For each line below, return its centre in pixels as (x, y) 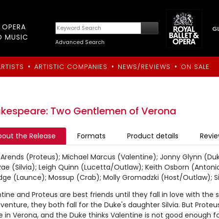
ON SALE (195, 67)
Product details (153, 136)
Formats (91, 136)
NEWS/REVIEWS (144, 67)
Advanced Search (80, 42)
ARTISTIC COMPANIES (71, 67)
